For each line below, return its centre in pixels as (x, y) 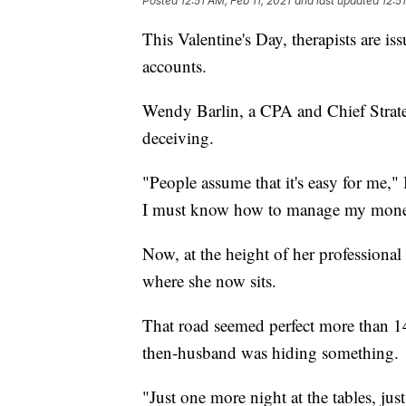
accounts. (174, 65)
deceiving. (178, 137)
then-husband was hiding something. (271, 352)
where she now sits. (209, 280)
